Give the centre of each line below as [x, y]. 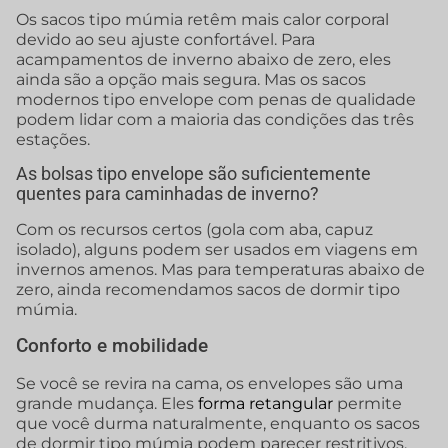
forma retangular [265, 404]
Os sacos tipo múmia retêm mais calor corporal [202, 19]
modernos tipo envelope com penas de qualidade [216, 99]
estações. [53, 139]
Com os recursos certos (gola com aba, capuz [194, 229]
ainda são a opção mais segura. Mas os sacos [191, 79]
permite [367, 404]
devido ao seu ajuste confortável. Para [165, 39]
